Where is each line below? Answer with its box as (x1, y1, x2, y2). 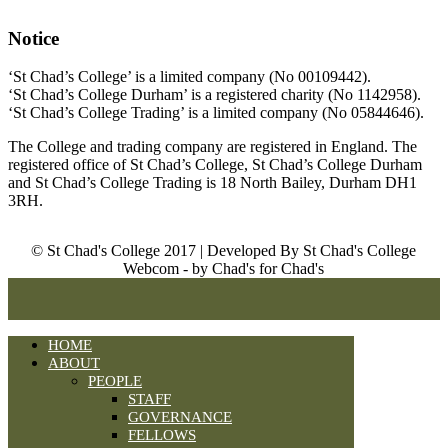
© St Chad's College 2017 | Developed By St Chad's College (31, 242, 417, 260)
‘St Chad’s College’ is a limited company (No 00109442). (8, 68, 371, 86)
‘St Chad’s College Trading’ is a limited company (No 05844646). (8, 104, 424, 122)
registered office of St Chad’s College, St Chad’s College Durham (8, 156, 422, 174)
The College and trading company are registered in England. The (8, 138, 417, 156)
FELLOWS (128, 427, 196, 444)
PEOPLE (88, 373, 142, 390)
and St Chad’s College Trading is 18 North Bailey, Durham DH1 (8, 174, 417, 192)
